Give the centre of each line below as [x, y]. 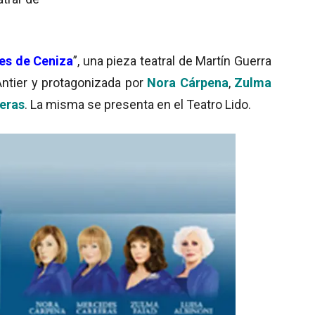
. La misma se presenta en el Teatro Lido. [138, 104]
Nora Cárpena [188, 82]
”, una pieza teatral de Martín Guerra [173, 60]
